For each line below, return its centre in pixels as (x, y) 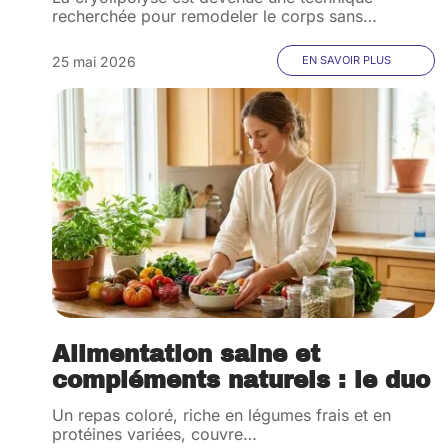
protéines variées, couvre (147, 434)
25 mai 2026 (94, 61)
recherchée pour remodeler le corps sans (207, 16)
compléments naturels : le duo (241, 380)
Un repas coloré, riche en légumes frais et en (221, 415)
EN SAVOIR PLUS (347, 60)
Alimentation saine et (186, 354)
